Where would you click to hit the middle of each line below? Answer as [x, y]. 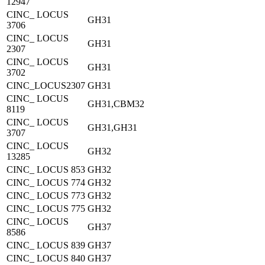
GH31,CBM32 [116, 104]
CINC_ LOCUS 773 [46, 195]
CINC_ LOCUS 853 [46, 169]
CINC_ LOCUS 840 [46, 258]
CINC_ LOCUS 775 [46, 209]
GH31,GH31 [112, 127]
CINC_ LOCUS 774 [46, 182]
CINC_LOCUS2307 [46, 85]
